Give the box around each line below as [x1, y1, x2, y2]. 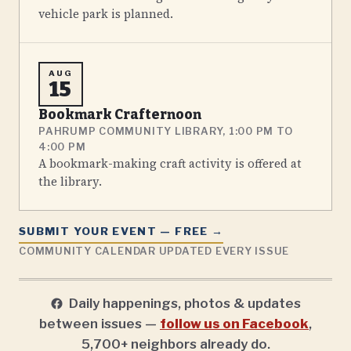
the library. [38, 174, 102, 190]
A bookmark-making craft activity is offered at [38, 156, 302, 172]
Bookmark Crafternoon [38, 107, 201, 124]
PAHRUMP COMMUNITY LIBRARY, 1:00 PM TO [38, 125, 293, 138]
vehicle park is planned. [38, 5, 173, 22]
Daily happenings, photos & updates [68, 295, 301, 311]
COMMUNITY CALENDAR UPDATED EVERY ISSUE [19, 244, 290, 257]
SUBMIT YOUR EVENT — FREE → [19, 225, 224, 238]
